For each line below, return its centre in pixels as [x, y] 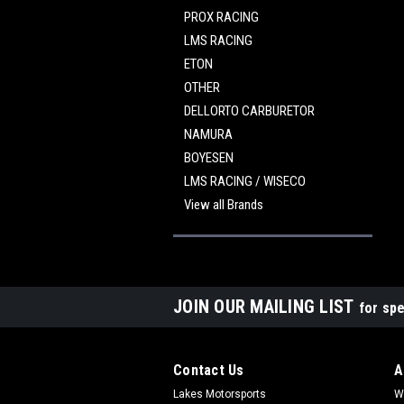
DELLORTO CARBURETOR [249, 111]
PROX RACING [221, 17]
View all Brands [224, 205]
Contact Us [209, 370]
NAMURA [208, 134]
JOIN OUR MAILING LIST [266, 307]
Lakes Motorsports [220, 394]
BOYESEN [209, 158]
